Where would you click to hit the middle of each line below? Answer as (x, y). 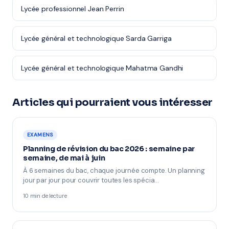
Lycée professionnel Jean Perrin (73, 9)
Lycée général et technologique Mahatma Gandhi (102, 68)
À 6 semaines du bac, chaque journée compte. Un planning (114, 170)
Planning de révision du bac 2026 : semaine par (109, 149)
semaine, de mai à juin (64, 158)
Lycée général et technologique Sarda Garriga (96, 38)
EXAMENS (40, 135)
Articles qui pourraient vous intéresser (112, 102)
